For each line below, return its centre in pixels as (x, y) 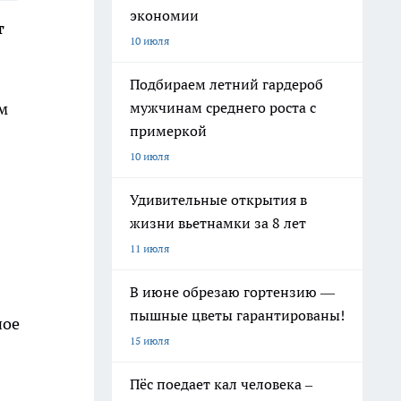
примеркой (168, 131)
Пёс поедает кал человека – (221, 384)
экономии (164, 15)
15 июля (149, 341)
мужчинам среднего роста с (223, 107)
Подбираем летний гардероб (226, 84)
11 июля (149, 248)
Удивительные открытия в (218, 200)
